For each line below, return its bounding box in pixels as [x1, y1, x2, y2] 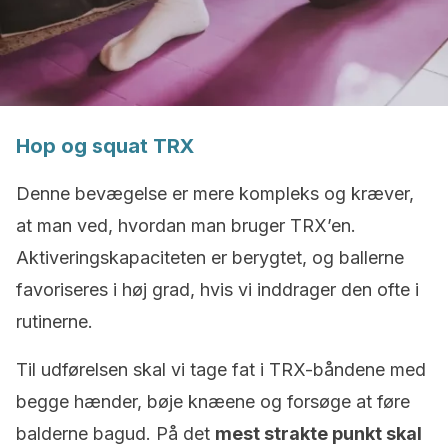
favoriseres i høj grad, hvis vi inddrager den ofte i [16, 279, 419, 300]
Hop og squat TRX [16, 134, 194, 158]
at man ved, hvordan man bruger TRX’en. [16, 215, 356, 236]
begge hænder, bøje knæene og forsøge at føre [16, 391, 410, 412]
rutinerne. [16, 311, 93, 332]
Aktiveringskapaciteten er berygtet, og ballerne [16, 247, 404, 268]
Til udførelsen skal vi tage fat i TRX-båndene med [16, 359, 426, 380]
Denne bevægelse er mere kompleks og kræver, [16, 183, 414, 204]
